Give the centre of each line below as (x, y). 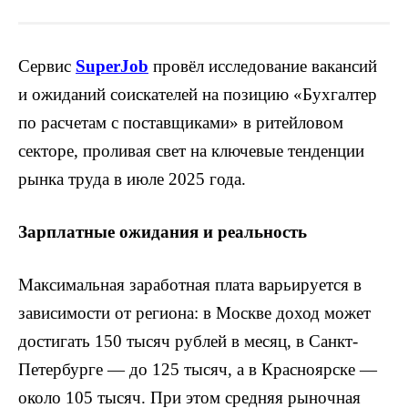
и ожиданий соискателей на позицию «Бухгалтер (198, 94)
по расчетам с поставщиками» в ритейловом (181, 122)
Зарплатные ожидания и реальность (163, 232)
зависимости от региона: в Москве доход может (194, 313)
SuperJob (112, 66)
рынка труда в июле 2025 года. (132, 178)
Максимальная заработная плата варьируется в (190, 285)
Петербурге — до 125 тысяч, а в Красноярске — (198, 370)
